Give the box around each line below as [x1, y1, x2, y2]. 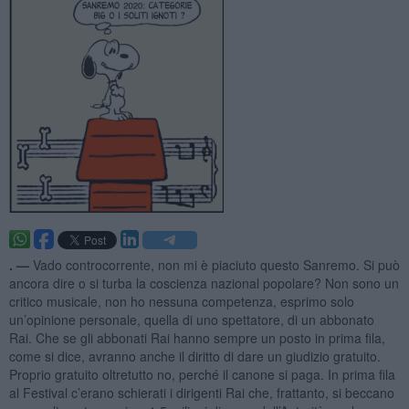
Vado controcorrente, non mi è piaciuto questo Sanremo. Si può [32, 255, 400, 274]
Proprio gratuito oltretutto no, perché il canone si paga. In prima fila [8, 364, 395, 383]
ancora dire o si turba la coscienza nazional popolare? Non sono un [8, 273, 399, 292]
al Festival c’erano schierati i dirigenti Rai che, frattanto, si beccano [8, 383, 394, 402]
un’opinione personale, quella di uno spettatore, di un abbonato [8, 309, 374, 329]
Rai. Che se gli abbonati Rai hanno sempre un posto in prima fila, [8, 328, 385, 347]
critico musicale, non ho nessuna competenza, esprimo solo [8, 291, 354, 310]
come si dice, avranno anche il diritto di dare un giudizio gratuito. [8, 346, 381, 365]
